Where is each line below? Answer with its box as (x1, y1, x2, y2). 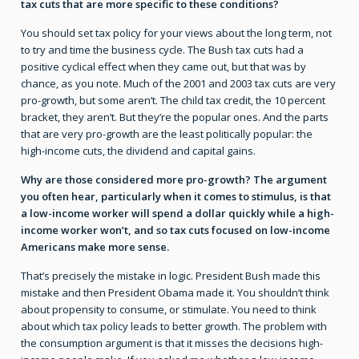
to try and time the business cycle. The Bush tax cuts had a (21, 42, 304, 58)
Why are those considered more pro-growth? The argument (21, 172, 327, 188)
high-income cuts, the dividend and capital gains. (21, 143, 256, 159)
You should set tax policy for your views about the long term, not (21, 26, 332, 41)
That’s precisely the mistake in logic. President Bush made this (21, 268, 321, 284)
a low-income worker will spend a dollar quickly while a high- (21, 206, 334, 221)
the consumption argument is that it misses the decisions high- (21, 336, 323, 351)
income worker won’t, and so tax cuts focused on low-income (21, 223, 330, 238)
